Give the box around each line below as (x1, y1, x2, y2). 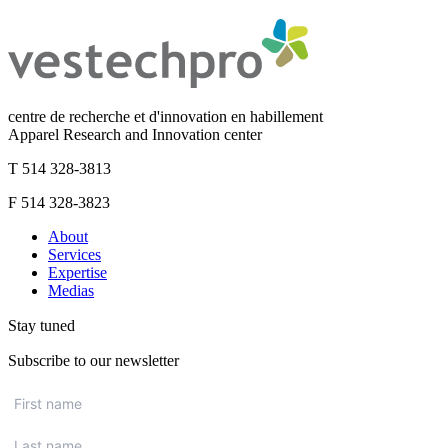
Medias (48, 282, 94, 299)
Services (48, 246, 101, 263)
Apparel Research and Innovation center (8, 126, 262, 143)
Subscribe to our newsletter (8, 352, 179, 369)
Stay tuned (8, 317, 75, 334)
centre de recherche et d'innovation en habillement (8, 108, 323, 125)
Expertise (48, 264, 107, 281)
